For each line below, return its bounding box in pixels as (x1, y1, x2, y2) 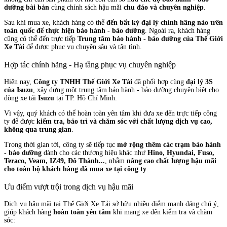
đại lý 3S (186, 78, 213, 86)
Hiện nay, (4, 78, 33, 86)
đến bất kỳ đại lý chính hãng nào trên (106, 19, 223, 27)
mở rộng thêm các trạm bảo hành (117, 141, 221, 149)
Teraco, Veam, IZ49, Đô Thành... (4, 157, 105, 165)
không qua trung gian (4, 126, 71, 134)
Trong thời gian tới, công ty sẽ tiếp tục (4, 141, 117, 149)
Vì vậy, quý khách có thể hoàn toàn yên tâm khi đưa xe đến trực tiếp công (4, 109, 217, 118)
